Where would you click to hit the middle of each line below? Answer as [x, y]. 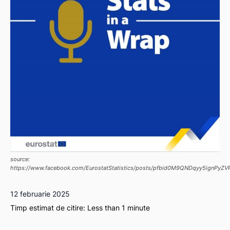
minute [138, 208]
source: [20, 159]
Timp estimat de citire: [49, 208]
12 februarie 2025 [40, 194]
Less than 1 [106, 208]
